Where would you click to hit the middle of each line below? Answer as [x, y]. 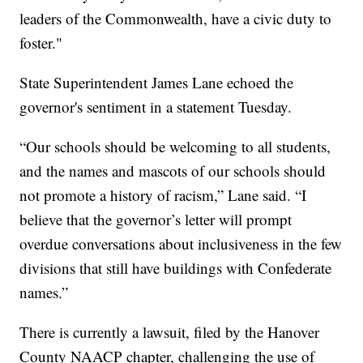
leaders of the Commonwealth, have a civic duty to [176, 19]
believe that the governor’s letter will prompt [156, 220]
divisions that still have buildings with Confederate [176, 268]
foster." [41, 43]
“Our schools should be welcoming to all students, [175, 147]
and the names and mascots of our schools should [173, 171]
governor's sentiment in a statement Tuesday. [156, 107]
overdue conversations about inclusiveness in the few [181, 244]
